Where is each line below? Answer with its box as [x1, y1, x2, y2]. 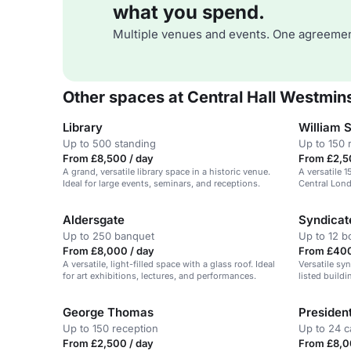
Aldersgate [63, 212, 125, 227]
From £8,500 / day [63, 152, 154, 165]
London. [299, 282, 333, 293]
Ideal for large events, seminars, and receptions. [63, 178, 260, 189]
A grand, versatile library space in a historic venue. [63, 166, 270, 177]
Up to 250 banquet [63, 230, 154, 242]
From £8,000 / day [63, 244, 154, 257]
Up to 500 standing [63, 137, 156, 150]
